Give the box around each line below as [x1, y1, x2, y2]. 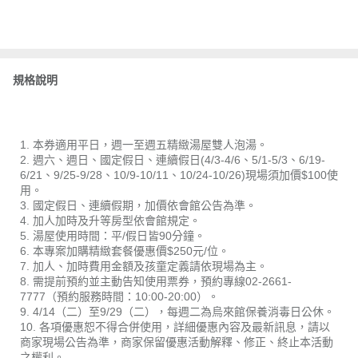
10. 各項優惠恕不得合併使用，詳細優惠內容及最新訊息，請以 [20, 320, 330, 333]
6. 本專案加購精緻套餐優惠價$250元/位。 [20, 244, 229, 257]
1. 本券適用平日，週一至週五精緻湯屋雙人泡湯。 [20, 137, 268, 151]
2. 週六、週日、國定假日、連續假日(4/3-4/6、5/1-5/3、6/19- [20, 153, 325, 166]
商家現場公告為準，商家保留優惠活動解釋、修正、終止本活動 [20, 335, 333, 348]
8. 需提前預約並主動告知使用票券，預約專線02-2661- [20, 274, 292, 288]
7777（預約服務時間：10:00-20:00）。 [20, 289, 219, 303]
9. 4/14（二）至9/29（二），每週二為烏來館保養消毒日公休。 [20, 304, 335, 318]
